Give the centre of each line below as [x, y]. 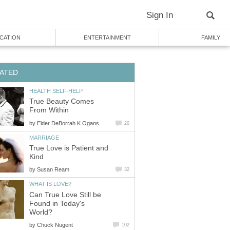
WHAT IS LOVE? [50, 184]
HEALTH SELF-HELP [56, 91]
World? [41, 212]
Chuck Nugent [55, 225]
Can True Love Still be [65, 195]
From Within [49, 110]
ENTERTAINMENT [107, 37]
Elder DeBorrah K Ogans [68, 123]
